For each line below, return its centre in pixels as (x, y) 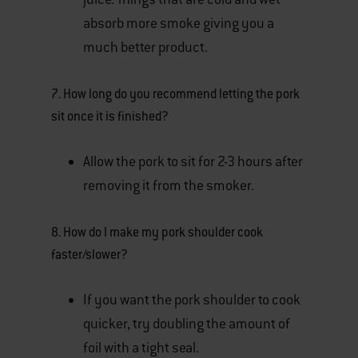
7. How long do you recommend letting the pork (175, 94)
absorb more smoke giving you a (179, 23)
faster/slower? (89, 255)
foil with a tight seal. (141, 348)
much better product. (145, 47)
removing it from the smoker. (169, 185)
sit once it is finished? (110, 116)
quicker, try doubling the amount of (187, 324)
